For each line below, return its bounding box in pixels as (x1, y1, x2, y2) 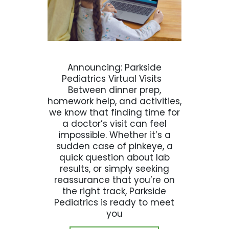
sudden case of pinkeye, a (56, 140, 173, 152)
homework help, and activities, (47, 95, 181, 107)
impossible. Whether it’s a (58, 128, 171, 141)
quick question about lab (59, 151, 170, 164)
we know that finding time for (49, 106, 180, 119)
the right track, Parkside (62, 185, 167, 197)
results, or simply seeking (59, 162, 169, 175)
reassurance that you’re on (54, 173, 175, 186)
